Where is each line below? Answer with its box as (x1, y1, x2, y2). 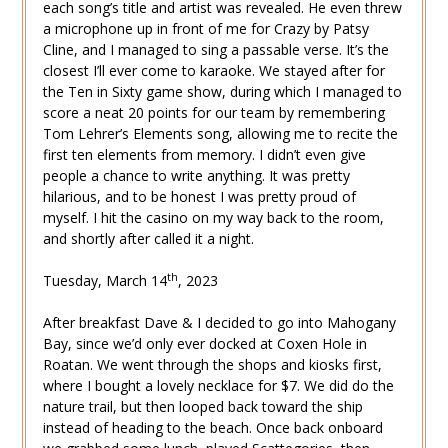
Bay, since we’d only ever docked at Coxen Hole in (42, 334, 367, 354)
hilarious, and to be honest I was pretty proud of (42, 187, 356, 207)
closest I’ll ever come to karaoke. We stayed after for (42, 61, 385, 81)
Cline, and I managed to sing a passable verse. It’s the (42, 40, 389, 60)
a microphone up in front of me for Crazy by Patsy (42, 19, 369, 39)
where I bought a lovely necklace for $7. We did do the (42, 376, 394, 396)
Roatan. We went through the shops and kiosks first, (42, 355, 382, 375)
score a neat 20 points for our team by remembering (42, 103, 385, 123)
